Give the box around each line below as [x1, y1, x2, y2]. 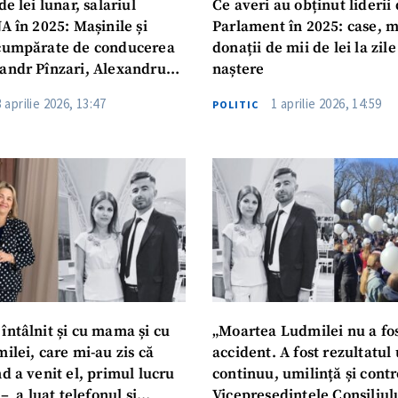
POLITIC [211, 97, 259, 111]
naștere [211, 60, 265, 79]
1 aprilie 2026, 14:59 [270, 94, 382, 112]
